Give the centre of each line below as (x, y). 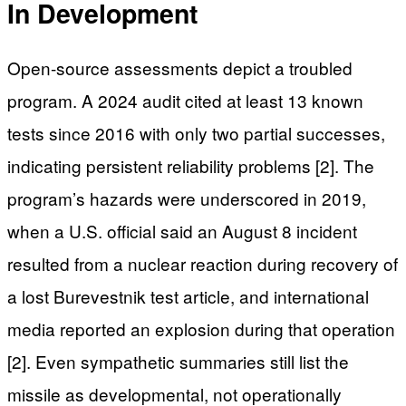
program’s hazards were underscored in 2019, (187, 198)
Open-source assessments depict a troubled (180, 67)
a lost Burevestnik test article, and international (188, 295)
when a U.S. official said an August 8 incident (182, 230)
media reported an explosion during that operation (201, 328)
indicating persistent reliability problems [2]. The (191, 165)
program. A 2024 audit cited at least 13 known (185, 100)
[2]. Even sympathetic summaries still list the (178, 361)
